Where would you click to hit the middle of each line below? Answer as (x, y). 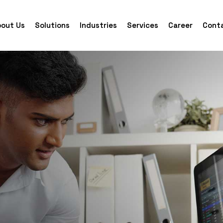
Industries (98, 25)
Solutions (52, 25)
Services (142, 25)
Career (180, 25)
